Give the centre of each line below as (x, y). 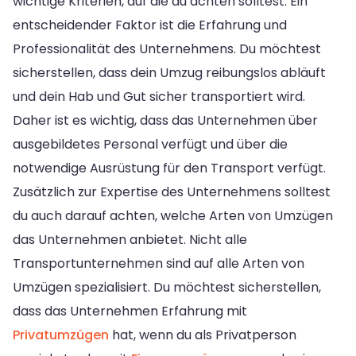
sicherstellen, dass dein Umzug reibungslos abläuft (169, 72)
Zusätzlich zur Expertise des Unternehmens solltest (172, 192)
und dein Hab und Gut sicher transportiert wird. (159, 96)
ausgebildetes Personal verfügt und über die (150, 144)
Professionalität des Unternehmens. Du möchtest (167, 48)
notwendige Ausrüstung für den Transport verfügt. (169, 168)
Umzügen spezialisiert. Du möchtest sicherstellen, (167, 287)
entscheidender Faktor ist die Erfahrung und (150, 25)
